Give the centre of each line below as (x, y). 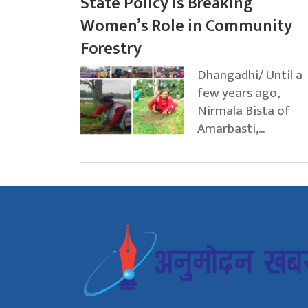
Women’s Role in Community (186, 26)
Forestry (111, 49)
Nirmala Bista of (244, 111)
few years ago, (238, 93)
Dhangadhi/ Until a (250, 75)
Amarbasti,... (231, 129)
